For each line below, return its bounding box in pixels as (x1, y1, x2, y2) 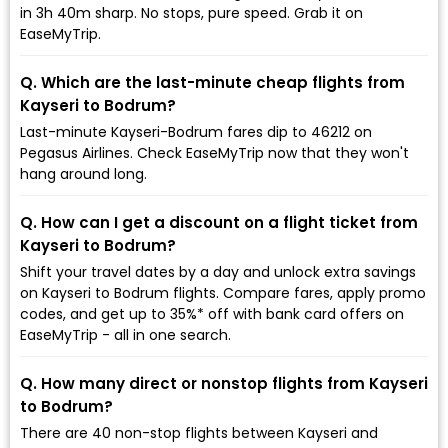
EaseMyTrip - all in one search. (20, 324, 231, 345)
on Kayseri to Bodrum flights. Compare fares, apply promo (20, 282, 426, 303)
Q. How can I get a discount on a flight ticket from (20, 211, 418, 233)
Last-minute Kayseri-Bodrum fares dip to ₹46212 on (20, 121, 372, 142)
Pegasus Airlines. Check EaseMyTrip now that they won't (20, 142, 409, 163)
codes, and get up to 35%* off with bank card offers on (20, 303, 404, 324)
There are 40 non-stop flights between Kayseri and (20, 422, 378, 443)
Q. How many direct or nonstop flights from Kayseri (20, 372, 428, 394)
